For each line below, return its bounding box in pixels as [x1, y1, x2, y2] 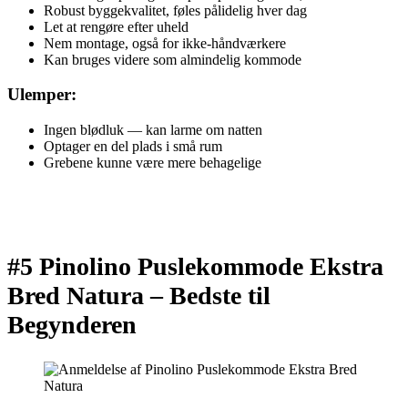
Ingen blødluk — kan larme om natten [44, 122, 262, 138]
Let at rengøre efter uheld [44, 18, 189, 35]
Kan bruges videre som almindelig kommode [44, 51, 301, 67]
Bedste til [169, 281, 270, 311]
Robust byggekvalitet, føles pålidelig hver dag [44, 2, 307, 18]
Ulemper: [7, 85, 76, 105]
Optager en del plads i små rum [44, 138, 222, 155]
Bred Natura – [7, 281, 169, 311]
